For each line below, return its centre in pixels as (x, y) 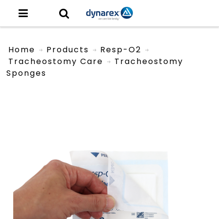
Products (68, 49)
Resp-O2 (121, 49)
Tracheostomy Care (56, 61)
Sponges (27, 73)
